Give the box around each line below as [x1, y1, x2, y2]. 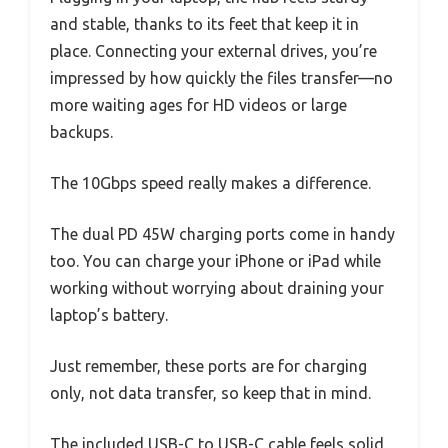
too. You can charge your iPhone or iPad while [50, 251, 381, 270]
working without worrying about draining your [50, 278, 384, 297]
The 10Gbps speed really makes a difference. [50, 173, 371, 192]
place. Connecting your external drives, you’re [50, 41, 377, 60]
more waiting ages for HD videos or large [50, 95, 347, 114]
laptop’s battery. [50, 305, 168, 324]
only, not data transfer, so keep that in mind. [50, 383, 371, 402]
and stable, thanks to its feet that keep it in [50, 14, 359, 33]
